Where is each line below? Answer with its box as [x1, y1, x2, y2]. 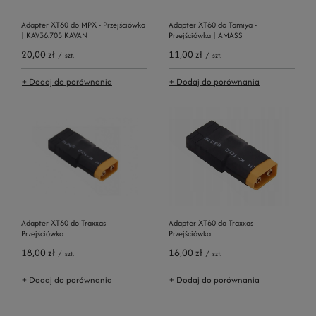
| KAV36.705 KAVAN [21, 29, 87, 41]
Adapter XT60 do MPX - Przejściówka [21, 18, 145, 30]
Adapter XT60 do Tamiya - [169, 18, 257, 30]
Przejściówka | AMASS [169, 29, 243, 41]
